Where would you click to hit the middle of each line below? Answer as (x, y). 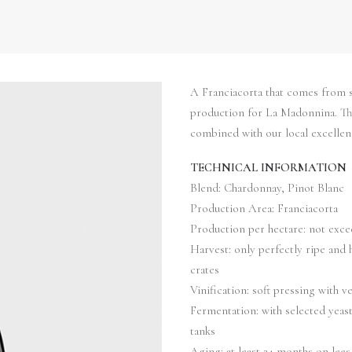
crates (205, 269)
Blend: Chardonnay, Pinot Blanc (267, 188)
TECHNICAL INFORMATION (268, 167)
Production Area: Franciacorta (264, 208)
